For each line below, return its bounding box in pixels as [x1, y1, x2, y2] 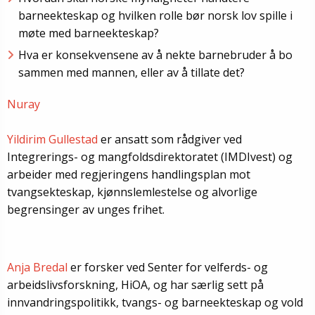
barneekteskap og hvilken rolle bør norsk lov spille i [18, 7, 292, 23]
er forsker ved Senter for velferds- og [67, 259, 268, 275]
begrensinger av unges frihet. [7, 201, 165, 217]
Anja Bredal [7, 259, 67, 275]
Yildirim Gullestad [7, 131, 98, 147]
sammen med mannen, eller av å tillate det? [18, 65, 245, 81]
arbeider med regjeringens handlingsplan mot [7, 166, 250, 182]
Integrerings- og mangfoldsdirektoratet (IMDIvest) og [7, 148, 292, 165]
